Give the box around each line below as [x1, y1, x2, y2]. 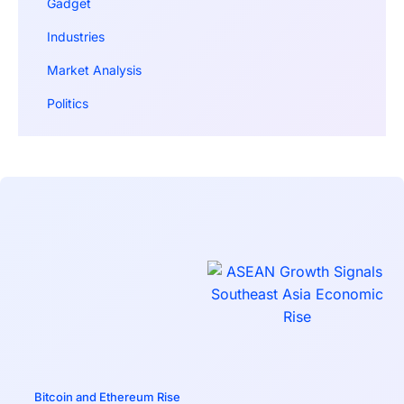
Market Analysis [47, 62, 142, 78]
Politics [47, 96, 88, 112]
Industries [47, 29, 105, 45]
